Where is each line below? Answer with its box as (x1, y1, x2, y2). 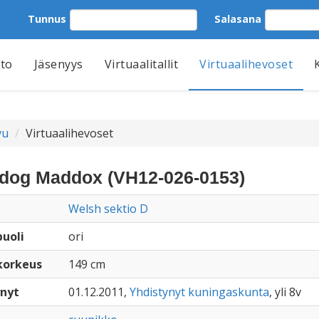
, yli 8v (268, 284, 301, 300)
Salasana (214, 11, 261, 26)
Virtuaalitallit (104, 56, 178, 72)
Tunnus (28, 11, 66, 26)
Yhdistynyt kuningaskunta (129, 284, 269, 300)
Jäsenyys (33, 56, 83, 72)
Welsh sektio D (68, 201, 148, 216)
